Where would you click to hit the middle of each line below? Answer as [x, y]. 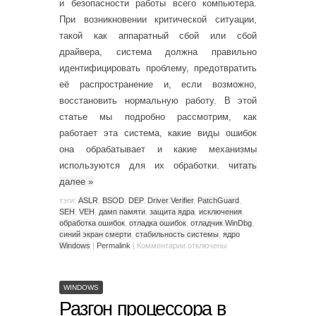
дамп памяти [122, 211]
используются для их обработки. [144, 165]
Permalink [114, 245]
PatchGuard [218, 200]
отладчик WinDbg [221, 223]
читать [243, 165]
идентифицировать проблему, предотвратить [158, 68]
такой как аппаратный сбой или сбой [158, 36]
